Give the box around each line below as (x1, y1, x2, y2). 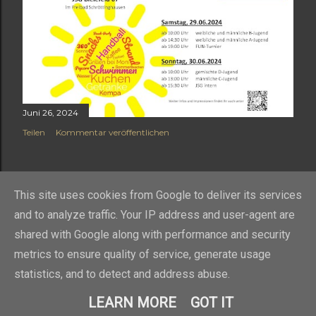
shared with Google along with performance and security (14, 228, 291, 242)
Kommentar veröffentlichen (56, 127, 169, 138)
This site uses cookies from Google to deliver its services (14, 188, 302, 202)
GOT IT (190, 294, 233, 311)
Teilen (23, 127, 45, 138)
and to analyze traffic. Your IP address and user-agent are (14, 208, 295, 222)
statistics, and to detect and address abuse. (14, 267, 230, 281)
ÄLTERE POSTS (229, 184, 293, 195)
